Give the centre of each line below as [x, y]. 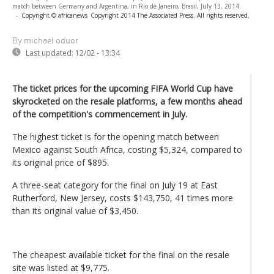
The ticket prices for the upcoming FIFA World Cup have [123, 88]
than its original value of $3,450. [75, 210]
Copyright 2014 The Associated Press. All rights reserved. [170, 15]
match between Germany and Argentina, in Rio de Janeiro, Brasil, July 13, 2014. [127, 6]
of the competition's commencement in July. [100, 114]
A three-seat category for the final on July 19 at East [115, 185]
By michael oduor [45, 41]
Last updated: [50, 53]
